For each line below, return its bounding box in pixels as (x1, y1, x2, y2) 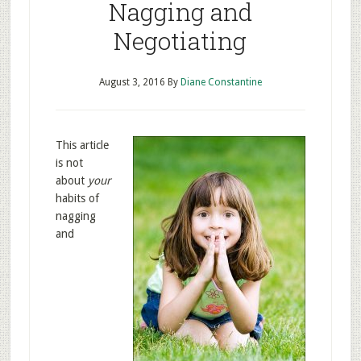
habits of (55, 192, 99, 205)
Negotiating (114, 25, 247, 56)
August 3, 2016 (98, 77, 165, 88)
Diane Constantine (180, 77, 262, 88)
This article (55, 139, 109, 151)
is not (55, 156, 83, 169)
